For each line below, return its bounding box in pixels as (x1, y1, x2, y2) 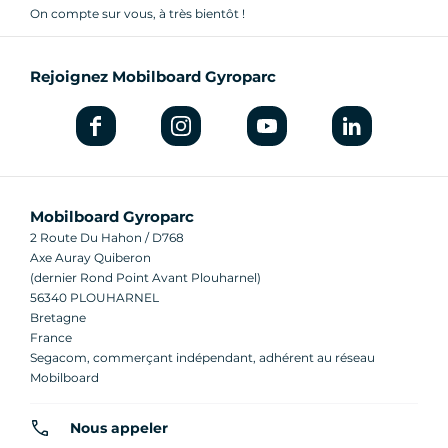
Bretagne (30, 309, 86, 325)
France (30, 329, 72, 345)
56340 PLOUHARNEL (30, 289, 159, 305)
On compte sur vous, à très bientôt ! (30, 5, 245, 21)
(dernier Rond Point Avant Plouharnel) (30, 269, 261, 285)
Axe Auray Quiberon (30, 249, 151, 265)
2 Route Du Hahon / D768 (30, 229, 184, 245)
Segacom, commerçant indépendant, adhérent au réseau (30, 349, 375, 365)
